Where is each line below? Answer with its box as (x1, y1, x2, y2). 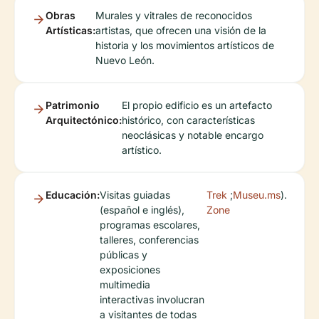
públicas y (100, 249, 147, 261)
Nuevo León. (95, 54, 155, 67)
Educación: (46, 189, 100, 202)
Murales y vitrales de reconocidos (95, 9, 252, 22)
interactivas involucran (100, 293, 204, 306)
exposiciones (100, 263, 160, 276)
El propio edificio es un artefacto (122, 99, 272, 112)
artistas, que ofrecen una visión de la (95, 24, 266, 37)
